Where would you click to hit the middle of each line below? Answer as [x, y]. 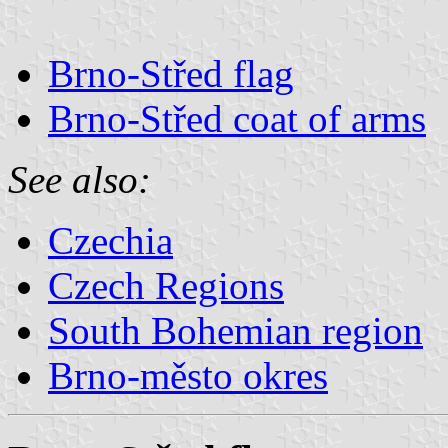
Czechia [110, 240]
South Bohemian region [235, 330]
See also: [79, 179]
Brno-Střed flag [171, 73]
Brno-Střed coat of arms [237, 118]
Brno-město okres [188, 375]
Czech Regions [166, 285]
